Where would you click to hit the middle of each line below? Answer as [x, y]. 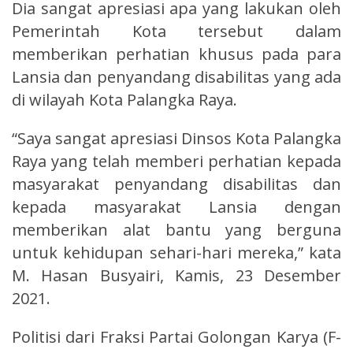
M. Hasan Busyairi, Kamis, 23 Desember [176, 275]
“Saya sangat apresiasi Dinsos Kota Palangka [176, 138]
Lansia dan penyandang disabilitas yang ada [176, 76]
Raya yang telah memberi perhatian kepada [176, 161]
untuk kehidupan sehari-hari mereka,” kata [176, 252]
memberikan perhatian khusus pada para [176, 54]
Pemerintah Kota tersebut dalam [176, 31]
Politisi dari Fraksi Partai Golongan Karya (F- [176, 336]
